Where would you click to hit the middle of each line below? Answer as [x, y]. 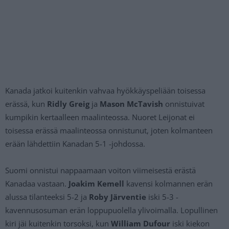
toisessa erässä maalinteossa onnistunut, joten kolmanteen [109, 131]
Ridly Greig [68, 104]
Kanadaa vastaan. [37, 184]
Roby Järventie [118, 197]
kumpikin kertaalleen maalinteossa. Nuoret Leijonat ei [100, 117]
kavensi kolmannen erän [168, 184]
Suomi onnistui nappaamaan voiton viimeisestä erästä [100, 170]
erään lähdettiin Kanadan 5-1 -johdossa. [75, 144]
